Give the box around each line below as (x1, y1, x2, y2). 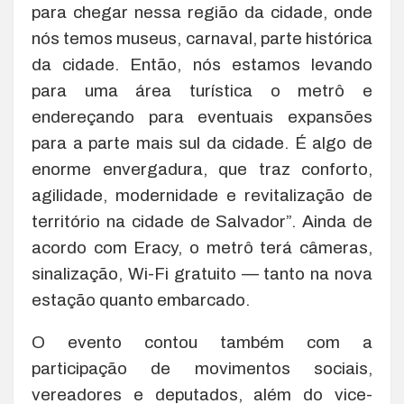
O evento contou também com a (32, 333, 372, 353)
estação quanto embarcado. (32, 290, 250, 310)
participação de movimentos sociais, (32, 359, 372, 379)
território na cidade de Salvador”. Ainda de (32, 212, 372, 232)
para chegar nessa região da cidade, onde (32, 3, 372, 23)
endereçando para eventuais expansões (32, 107, 372, 127)
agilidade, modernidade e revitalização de (32, 186, 372, 206)
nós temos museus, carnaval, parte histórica (32, 29, 372, 49)
